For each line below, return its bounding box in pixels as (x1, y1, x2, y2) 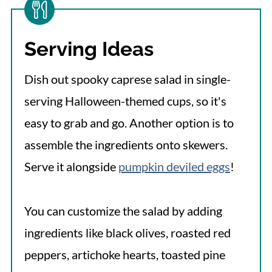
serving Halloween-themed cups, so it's (24, 93, 226, 108)
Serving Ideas (24, 36, 154, 61)
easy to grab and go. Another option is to (24, 115, 234, 130)
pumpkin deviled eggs (118, 158, 230, 174)
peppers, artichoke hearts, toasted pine (24, 246, 225, 262)
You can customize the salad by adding (24, 203, 222, 218)
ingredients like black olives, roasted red (24, 225, 231, 240)
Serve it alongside (24, 158, 118, 174)
